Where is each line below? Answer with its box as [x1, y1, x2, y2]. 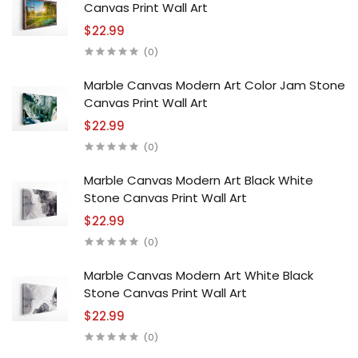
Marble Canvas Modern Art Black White [84, 171, 313, 189]
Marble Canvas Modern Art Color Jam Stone [84, 76, 345, 93]
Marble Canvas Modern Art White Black [84, 266, 313, 284]
